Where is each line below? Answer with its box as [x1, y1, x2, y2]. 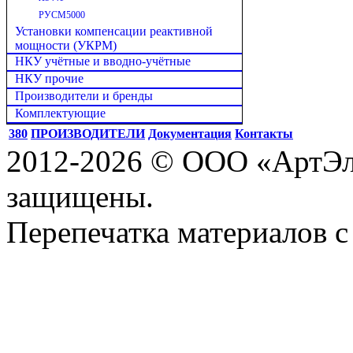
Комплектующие [15, 106, 106, 121]
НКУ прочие [15, 72, 84, 86]
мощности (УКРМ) [15, 39, 117, 53]
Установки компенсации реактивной [15, 24, 213, 39]
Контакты [235, 127, 293, 141]
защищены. [6, 180, 154, 214]
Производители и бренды [15, 89, 153, 103]
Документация [148, 127, 232, 141]
